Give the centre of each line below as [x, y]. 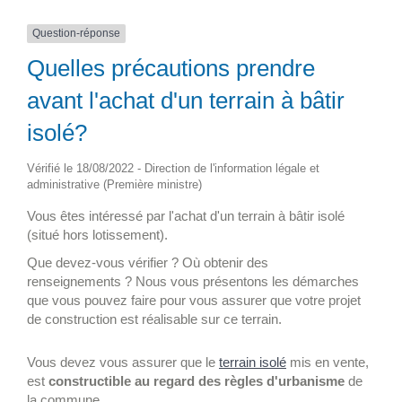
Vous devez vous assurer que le [123, 362]
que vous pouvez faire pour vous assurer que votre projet [194, 301]
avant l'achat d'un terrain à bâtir [186, 100]
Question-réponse [76, 34]
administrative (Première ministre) [114, 184]
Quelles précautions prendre [171, 68]
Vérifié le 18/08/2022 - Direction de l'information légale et [173, 168]
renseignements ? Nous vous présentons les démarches [193, 282]
